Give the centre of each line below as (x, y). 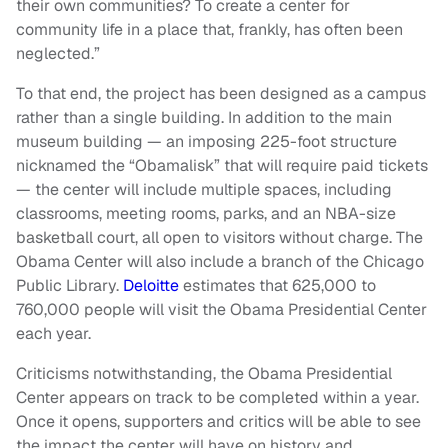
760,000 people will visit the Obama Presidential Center (221, 309)
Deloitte (151, 285)
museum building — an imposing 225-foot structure (206, 141)
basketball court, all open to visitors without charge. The (219, 237)
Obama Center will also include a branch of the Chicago (220, 261)
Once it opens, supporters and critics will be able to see (218, 421)
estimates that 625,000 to (277, 285)
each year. (53, 333)
